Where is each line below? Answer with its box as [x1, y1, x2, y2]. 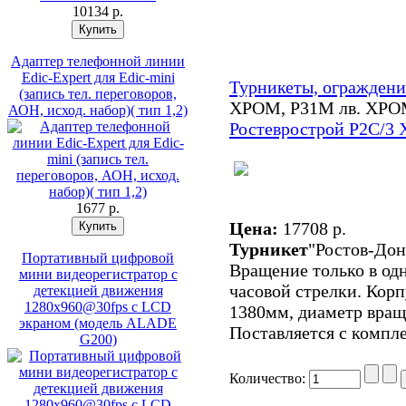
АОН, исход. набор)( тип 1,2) [8, 102, 188, 118]
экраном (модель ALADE [19, 315, 177, 331]
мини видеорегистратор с [18, 266, 178, 282]
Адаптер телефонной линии [11, 53, 185, 69]
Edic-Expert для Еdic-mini [21, 70, 175, 85]
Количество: [229, 371, 309, 387]
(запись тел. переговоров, [19, 86, 177, 101]
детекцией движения [33, 283, 163, 298]
